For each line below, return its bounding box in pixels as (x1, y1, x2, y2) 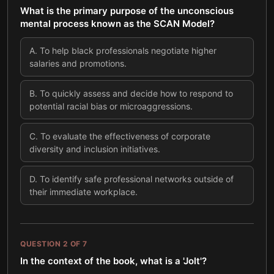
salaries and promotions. (29, 58, 127, 68)
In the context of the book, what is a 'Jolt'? (20, 255, 207, 267)
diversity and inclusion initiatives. (29, 144, 160, 154)
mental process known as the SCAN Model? (20, 18, 215, 29)
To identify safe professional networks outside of (40, 174, 234, 184)
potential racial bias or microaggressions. (29, 101, 193, 111)
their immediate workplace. (29, 187, 138, 197)
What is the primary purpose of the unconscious (20, 5, 234, 17)
